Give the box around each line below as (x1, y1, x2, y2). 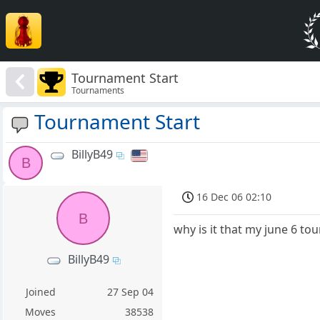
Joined (25, 285, 56, 299)
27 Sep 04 (107, 285, 154, 299)
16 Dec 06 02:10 (196, 190, 272, 204)
